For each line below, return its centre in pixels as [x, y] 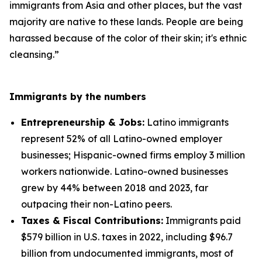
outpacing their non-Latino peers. [96, 204]
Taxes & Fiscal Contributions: [92, 220]
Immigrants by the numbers [78, 96]
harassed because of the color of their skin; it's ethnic [128, 38]
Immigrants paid [202, 220]
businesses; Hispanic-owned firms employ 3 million [133, 155]
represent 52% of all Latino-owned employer [122, 139]
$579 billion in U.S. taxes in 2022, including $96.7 [127, 237]
